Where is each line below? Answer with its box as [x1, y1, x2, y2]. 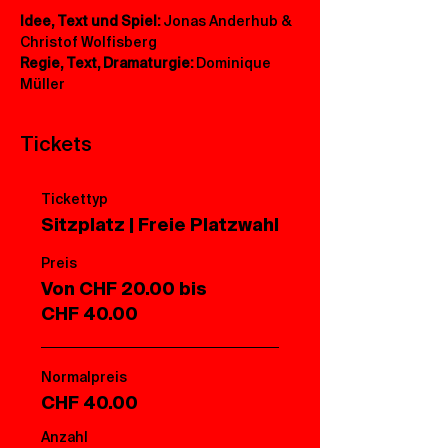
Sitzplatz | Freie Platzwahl [41, 213, 279, 237]
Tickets [20, 131, 92, 157]
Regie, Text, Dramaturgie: [20, 54, 193, 72]
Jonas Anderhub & [163, 12, 295, 30]
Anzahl [41, 428, 88, 446]
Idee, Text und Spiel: [20, 12, 163, 30]
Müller [20, 75, 65, 93]
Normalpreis [41, 368, 127, 386]
